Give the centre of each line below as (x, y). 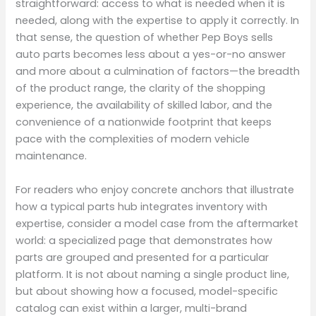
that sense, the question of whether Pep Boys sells (145, 38)
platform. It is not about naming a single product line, (153, 274)
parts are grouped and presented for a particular (142, 257)
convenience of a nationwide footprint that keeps (144, 122)
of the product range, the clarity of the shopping (141, 89)
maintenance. (51, 156)
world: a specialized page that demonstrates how (144, 240)
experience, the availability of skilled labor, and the (144, 105)
